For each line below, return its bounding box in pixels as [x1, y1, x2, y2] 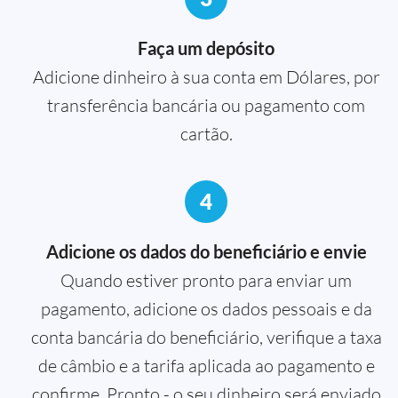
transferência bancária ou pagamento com [47, 93, 365, 116]
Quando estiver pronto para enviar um [60, 268, 352, 291]
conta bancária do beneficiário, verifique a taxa [30, 325, 382, 348]
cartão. [179, 122, 233, 145]
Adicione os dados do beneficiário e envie [45, 240, 367, 262]
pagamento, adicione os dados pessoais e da [40, 297, 372, 320]
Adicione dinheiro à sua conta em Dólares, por [32, 65, 380, 88]
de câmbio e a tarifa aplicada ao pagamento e [37, 354, 375, 377]
